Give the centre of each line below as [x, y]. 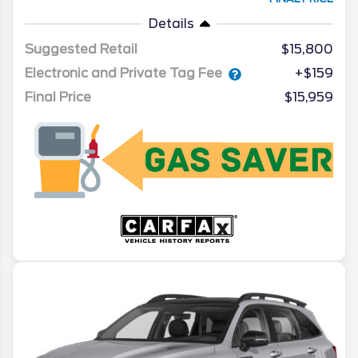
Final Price [58, 97]
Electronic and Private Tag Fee [123, 74]
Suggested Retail [81, 50]
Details [171, 24]
